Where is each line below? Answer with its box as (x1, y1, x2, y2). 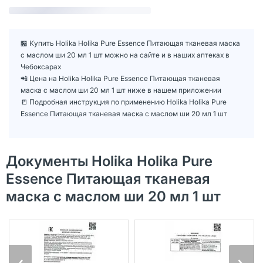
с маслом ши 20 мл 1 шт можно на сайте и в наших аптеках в (21, 50, 230, 59)
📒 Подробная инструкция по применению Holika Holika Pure (21, 97, 227, 106)
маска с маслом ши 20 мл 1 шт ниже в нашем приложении (21, 85, 221, 95)
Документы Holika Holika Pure (6, 152, 213, 170)
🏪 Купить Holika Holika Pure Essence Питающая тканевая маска (21, 38, 240, 48)
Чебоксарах (21, 62, 61, 71)
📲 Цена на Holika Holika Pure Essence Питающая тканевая (21, 73, 220, 83)
